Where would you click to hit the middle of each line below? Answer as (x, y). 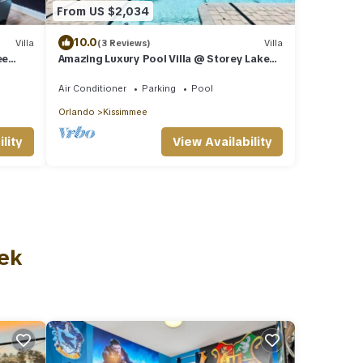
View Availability (222, 141)
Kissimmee (125, 112)
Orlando (76, 112)
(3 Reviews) (124, 43)
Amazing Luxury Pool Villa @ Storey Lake (164, 59)
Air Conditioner (92, 88)
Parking (158, 88)
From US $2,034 (102, 11)
